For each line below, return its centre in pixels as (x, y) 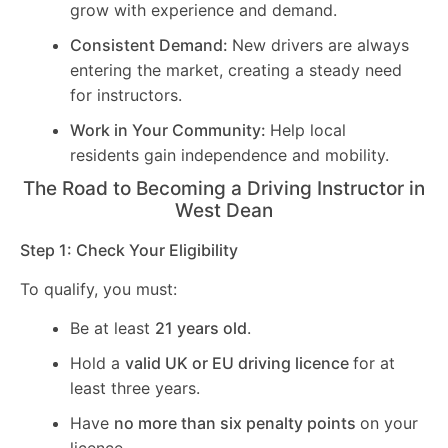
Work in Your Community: (170, 129)
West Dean (224, 210)
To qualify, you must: (98, 289)
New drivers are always (320, 44)
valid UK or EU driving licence (239, 363)
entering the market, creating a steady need (236, 69)
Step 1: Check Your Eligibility (129, 249)
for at (374, 363)
